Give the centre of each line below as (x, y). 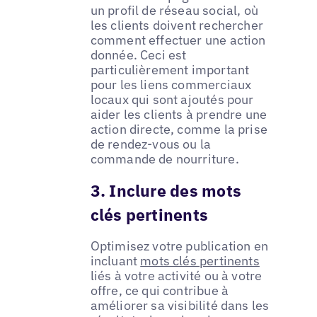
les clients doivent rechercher (177, 25)
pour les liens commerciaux (171, 85)
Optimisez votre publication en (179, 246)
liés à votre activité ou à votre (176, 276)
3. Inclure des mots (166, 191)
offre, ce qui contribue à (160, 291)
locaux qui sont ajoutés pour (172, 100)
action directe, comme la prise (179, 129)
